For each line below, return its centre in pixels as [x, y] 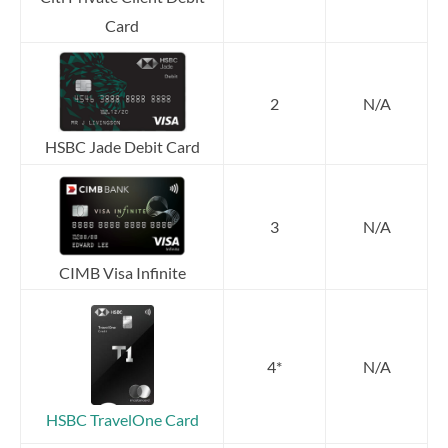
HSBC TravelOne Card [122, 419]
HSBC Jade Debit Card [122, 147]
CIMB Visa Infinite [122, 273]
